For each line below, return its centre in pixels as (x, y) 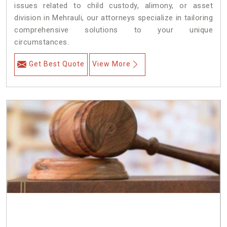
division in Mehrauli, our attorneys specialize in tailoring (113, 18)
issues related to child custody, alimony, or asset (113, 6)
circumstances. (42, 42)
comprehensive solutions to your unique (113, 30)
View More (111, 64)
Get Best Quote (57, 64)
